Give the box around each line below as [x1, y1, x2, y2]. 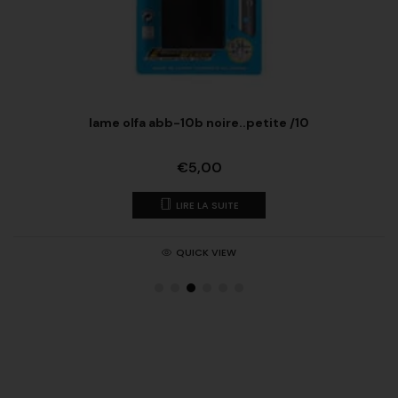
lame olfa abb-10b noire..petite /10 [89, 115, 309, 131]
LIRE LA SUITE [175, 198, 239, 212]
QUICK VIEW [176, 245, 236, 259]
